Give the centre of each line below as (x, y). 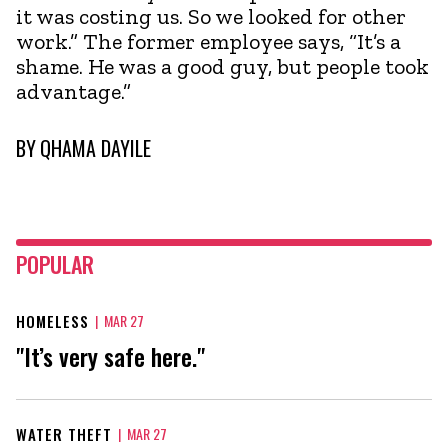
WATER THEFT (64, 433)
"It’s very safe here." (110, 355)
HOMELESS (52, 320)
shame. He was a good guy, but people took (222, 66)
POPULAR (55, 263)
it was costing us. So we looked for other (211, 16)
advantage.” (73, 91)
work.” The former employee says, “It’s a (208, 41)
